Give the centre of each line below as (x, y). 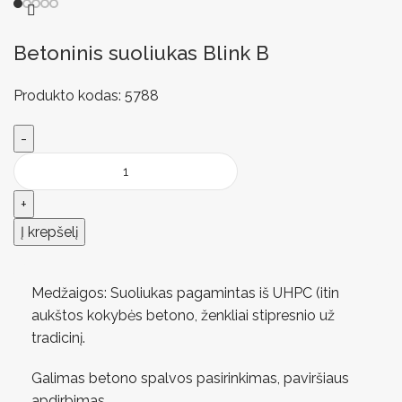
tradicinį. (60, 338)
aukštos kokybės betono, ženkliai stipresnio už (183, 316)
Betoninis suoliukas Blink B (141, 53)
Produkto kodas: (69, 96)
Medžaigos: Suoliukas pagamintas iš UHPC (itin (185, 293)
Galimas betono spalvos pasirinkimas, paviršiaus (190, 379)
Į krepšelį (49, 232)
